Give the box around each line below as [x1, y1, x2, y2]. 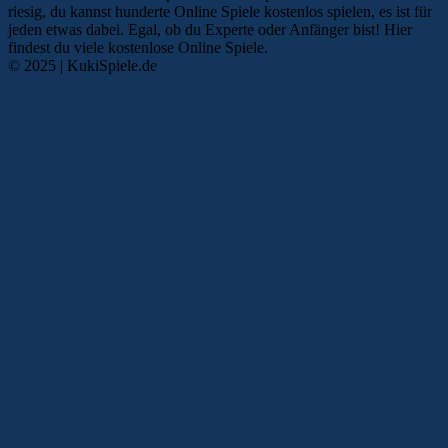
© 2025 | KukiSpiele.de [8, 57, 157, 75]
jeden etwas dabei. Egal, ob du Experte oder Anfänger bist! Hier [8, 21, 412, 39]
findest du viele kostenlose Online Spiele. [8, 39, 268, 57]
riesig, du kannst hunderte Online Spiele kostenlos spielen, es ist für [8, 3, 432, 21]
